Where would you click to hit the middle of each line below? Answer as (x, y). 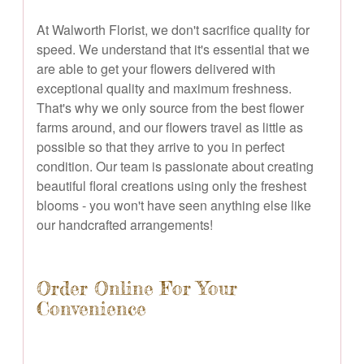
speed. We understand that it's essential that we (173, 49)
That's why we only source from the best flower (170, 107)
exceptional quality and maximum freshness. (164, 88)
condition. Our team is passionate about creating (175, 166)
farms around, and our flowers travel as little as (170, 127)
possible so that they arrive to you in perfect (160, 146)
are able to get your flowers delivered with (156, 68)
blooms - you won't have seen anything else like (174, 205)
